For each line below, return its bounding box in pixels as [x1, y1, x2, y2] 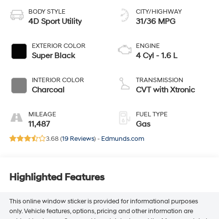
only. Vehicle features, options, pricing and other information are [9, 207, 193, 215]
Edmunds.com [101, 134, 144, 143]
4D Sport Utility [28, 16, 82, 26]
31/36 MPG [136, 16, 175, 26]
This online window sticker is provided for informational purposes [9, 197, 198, 205]
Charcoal [31, 85, 65, 95]
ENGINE [136, 42, 160, 50]
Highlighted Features [9, 172, 105, 184]
